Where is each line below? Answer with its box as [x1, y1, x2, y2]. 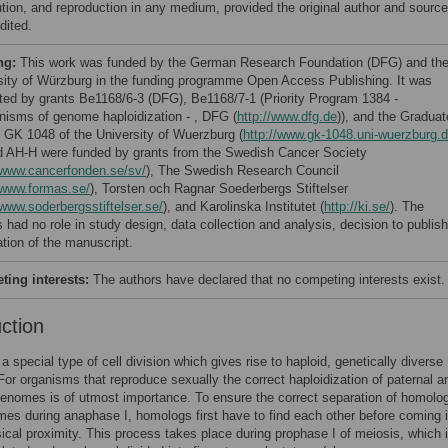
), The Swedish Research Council [146, 163, 339, 178]
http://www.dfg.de [237, 109, 337, 124]
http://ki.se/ [324, 199, 390, 214]
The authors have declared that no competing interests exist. [93, 272, 445, 287]
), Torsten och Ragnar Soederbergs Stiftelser [90, 181, 348, 196]
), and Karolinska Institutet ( [163, 199, 324, 214]
